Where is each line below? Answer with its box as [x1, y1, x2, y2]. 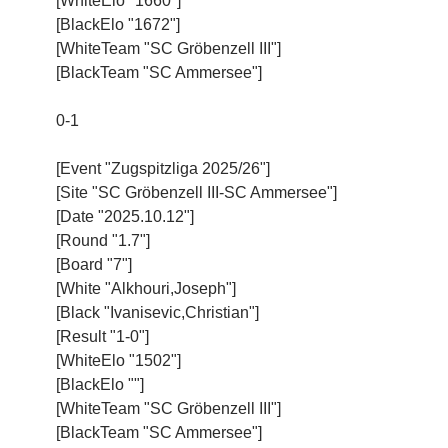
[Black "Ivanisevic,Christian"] [56, 303, 259, 321]
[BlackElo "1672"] [56, 15, 180, 33]
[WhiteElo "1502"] [56, 351, 181, 369]
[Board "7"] [56, 255, 132, 273]
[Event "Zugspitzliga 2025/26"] [56, 159, 270, 177]
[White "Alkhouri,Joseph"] [56, 279, 236, 297]
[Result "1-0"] [56, 327, 149, 345]
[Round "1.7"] [56, 231, 150, 249]
